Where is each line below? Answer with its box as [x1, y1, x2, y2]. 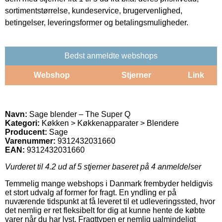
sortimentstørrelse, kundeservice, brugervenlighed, [5, 6, 182, 15]
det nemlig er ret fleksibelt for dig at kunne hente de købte [5, 206, 205, 215]
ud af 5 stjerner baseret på [56, 162, 151, 171]
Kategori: [5, 118, 40, 127]
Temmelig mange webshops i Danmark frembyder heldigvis [5, 179, 213, 188]
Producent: [5, 127, 47, 136]
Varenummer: [5, 136, 55, 145]
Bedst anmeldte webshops [64, 51, 158, 60]
